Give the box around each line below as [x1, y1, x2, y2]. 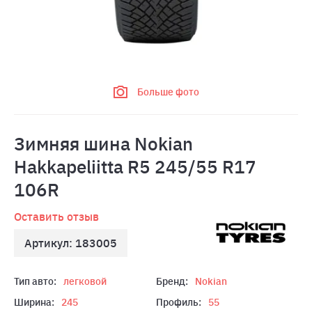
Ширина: [14, 296, 54, 309]
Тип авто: [14, 275, 56, 288]
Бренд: [156, 275, 188, 288]
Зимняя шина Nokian [14, 132, 193, 155]
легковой [63, 275, 107, 288]
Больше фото [136, 86, 199, 98]
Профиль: [156, 296, 201, 309]
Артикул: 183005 [24, 236, 117, 250]
